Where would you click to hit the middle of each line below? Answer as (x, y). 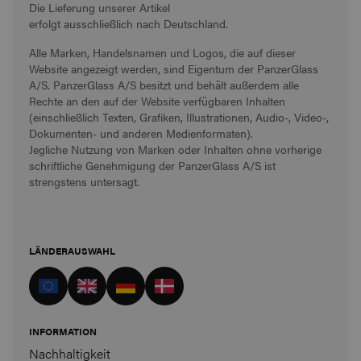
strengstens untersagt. (84, 181)
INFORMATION (63, 331)
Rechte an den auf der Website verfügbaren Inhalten (157, 100)
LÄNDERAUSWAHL (72, 250)
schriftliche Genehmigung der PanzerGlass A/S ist (152, 165)
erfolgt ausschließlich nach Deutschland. (129, 23)
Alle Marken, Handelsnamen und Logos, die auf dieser (162, 52)
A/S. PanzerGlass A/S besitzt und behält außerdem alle (164, 84)
